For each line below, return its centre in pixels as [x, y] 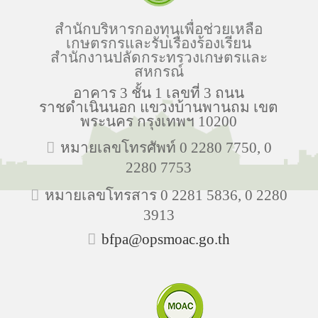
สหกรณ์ [159, 71]
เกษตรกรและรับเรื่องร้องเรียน [159, 43]
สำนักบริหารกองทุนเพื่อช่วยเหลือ [159, 29]
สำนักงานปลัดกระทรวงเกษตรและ [159, 57]
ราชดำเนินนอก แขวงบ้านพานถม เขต [159, 107]
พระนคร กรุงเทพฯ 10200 [159, 121]
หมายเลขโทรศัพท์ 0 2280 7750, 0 [164, 147]
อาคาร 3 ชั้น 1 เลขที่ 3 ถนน [159, 93]
